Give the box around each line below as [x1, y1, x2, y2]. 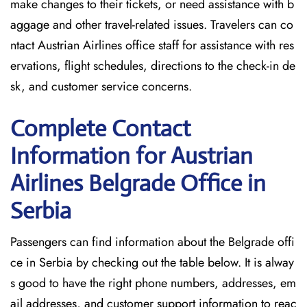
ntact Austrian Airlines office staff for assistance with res [10, 36, 294, 54]
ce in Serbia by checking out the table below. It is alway [10, 254, 294, 271]
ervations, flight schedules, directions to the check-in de [10, 57, 295, 75]
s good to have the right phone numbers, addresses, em [10, 274, 296, 292]
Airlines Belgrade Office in [10, 169, 266, 197]
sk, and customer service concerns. [10, 77, 195, 95]
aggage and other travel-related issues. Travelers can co [10, 16, 293, 34]
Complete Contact [10, 114, 191, 143]
